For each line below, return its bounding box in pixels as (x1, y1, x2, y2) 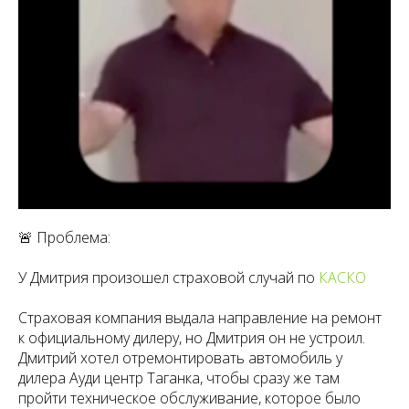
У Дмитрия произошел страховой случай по (18, 267, 319, 288)
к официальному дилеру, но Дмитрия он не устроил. (18, 328, 365, 348)
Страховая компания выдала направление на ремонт (18, 308, 382, 328)
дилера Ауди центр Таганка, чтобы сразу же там (18, 368, 340, 388)
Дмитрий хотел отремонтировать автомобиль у (18, 348, 342, 368)
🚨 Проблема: (18, 227, 110, 247)
